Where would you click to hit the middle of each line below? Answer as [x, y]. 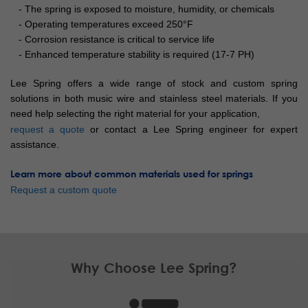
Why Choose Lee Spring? [154, 268]
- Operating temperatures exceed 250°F [102, 24]
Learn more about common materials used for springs [132, 174]
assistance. [35, 145]
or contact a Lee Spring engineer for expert [191, 130]
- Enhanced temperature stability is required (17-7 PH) [132, 55]
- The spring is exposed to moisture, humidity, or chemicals [142, 9]
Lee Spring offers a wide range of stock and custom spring [154, 84]
